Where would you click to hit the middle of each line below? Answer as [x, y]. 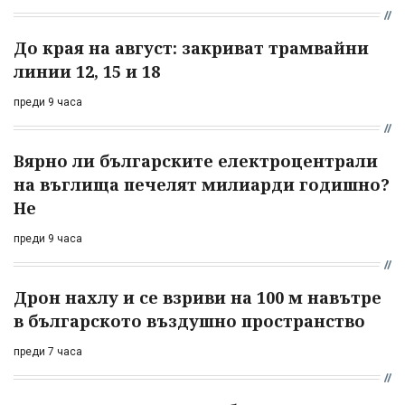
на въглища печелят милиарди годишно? [202, 184]
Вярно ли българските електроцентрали [196, 160]
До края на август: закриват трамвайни [191, 47]
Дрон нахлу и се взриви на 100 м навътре [198, 297]
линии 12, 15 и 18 [87, 71]
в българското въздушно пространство [189, 320]
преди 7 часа [48, 351]
